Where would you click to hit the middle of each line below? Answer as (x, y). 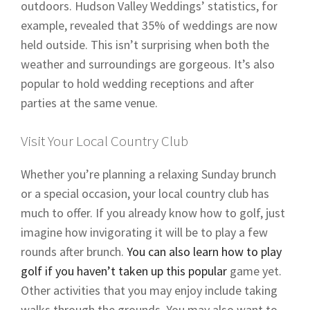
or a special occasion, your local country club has (145, 193)
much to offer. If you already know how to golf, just (153, 212)
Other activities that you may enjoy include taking (149, 290)
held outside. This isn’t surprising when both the (145, 44)
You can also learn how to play (204, 251)
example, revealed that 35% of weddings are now (149, 25)
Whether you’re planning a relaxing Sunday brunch (148, 174)
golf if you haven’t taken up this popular (124, 271)
